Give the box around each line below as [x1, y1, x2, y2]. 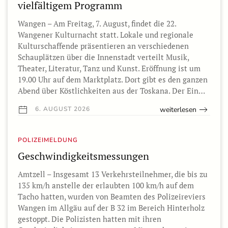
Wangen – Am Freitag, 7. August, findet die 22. [18, 18, 176, 29]
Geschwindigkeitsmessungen [18, 149, 149, 163]
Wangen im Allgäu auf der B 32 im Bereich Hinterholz [18, 202, 205, 213]
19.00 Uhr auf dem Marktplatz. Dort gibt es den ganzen [18, 74, 208, 85]
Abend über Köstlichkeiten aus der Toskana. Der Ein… [18, 85, 205, 96]
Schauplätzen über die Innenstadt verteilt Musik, [18, 52, 189, 63]
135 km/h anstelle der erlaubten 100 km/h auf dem [18, 180, 194, 190]
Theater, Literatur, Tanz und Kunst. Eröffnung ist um [18, 63, 201, 74]
